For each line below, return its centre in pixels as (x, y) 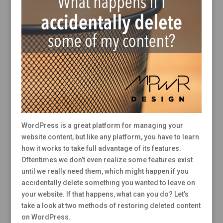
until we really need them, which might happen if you (105, 171)
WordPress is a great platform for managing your (102, 125)
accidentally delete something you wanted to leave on (108, 182)
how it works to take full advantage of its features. (101, 148)
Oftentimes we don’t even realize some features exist (107, 160)
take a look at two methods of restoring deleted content (111, 205)
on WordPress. (46, 217)
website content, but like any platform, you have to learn (110, 137)
